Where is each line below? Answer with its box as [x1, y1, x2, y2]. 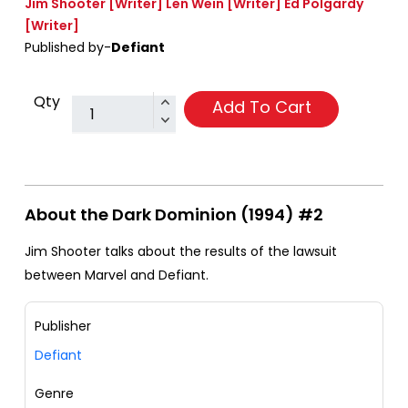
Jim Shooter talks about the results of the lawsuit [25, 242, 337, 261]
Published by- [25, 38, 111, 57]
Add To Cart [211, 96, 311, 119]
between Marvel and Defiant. [25, 266, 209, 285]
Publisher [35, 317, 91, 336]
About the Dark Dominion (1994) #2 [25, 203, 323, 227]
